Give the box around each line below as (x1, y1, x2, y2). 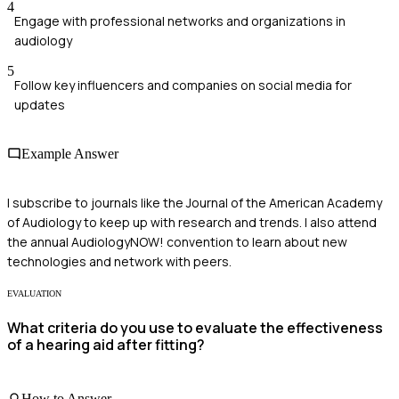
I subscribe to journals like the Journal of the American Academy (7, 194, 382, 212)
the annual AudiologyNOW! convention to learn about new (7, 233, 347, 251)
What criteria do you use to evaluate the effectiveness (7, 317, 383, 338)
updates (14, 95, 65, 113)
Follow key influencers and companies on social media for (14, 76, 352, 94)
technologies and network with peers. (7, 253, 232, 271)
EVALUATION (7, 289, 61, 299)
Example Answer (21, 146, 118, 162)
